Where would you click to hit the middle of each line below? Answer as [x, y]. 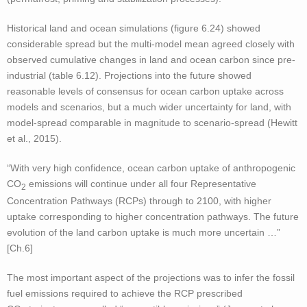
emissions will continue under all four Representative [141, 183]
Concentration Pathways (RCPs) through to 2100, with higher [139, 200]
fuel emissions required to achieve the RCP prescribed [125, 293]
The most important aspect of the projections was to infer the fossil [151, 277]
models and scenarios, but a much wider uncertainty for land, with [149, 107]
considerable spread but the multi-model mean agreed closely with [151, 44]
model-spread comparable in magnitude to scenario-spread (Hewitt [152, 122]
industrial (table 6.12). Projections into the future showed [129, 75]
